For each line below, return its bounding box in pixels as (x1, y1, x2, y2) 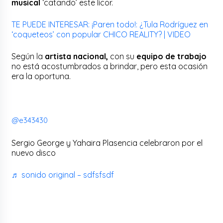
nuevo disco (11, 147, 56, 158)
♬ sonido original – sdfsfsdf (11, 169, 114, 180)
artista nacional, (43, 51, 109, 61)
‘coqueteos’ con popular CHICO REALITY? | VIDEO (11, 29, 191, 39)
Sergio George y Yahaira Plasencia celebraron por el (11, 137, 203, 148)
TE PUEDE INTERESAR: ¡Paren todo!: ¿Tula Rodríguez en (11, 19, 209, 29)
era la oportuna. (11, 71, 71, 81)
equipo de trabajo (136, 51, 207, 61)
